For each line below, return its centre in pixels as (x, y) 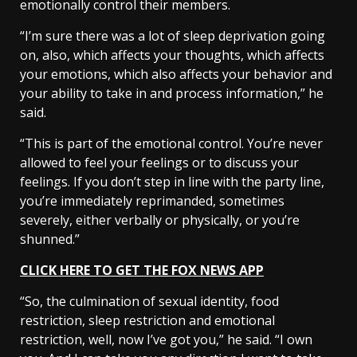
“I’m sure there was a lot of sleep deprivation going (173, 36)
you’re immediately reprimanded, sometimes (152, 201)
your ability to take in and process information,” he (172, 94)
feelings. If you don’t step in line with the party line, (172, 182)
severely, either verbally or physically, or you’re (160, 220)
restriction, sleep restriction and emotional (147, 321)
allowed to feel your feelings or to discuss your (159, 163)
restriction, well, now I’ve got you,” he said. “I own (166, 340)
